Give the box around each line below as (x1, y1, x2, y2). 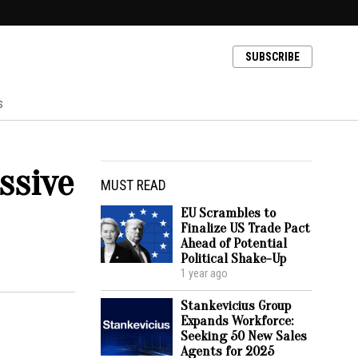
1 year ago (181, 267, 228, 280)
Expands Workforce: (181, 312, 293, 329)
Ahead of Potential (181, 235, 287, 252)
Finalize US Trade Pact (181, 220, 310, 237)
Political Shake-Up (181, 250, 286, 267)
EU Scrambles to (181, 205, 276, 221)
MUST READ (101, 177, 166, 193)
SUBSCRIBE (245, 50, 300, 63)
